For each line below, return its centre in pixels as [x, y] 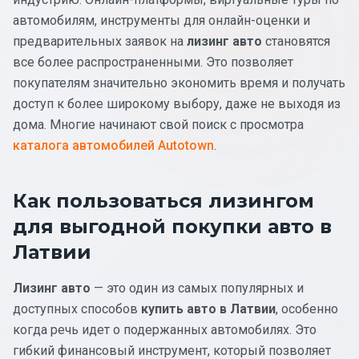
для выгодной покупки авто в [172, 226]
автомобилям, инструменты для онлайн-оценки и [161, 20]
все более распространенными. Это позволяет [153, 62]
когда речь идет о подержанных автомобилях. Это [165, 329]
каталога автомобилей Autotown [113, 145]
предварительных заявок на [100, 41]
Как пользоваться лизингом [163, 200]
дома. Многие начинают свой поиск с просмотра [158, 124]
